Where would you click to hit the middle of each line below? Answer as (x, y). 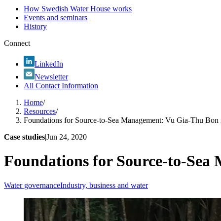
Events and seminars (55, 18)
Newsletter (51, 77)
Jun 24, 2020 (67, 137)
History (35, 26)
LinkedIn (49, 64)
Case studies (24, 137)
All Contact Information (61, 86)
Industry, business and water (104, 185)
